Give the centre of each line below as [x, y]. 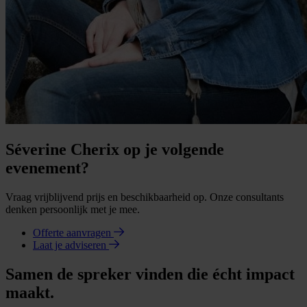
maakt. [30, 293]
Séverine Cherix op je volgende [115, 150]
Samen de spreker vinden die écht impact [150, 274]
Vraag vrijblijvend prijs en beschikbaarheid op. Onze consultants [145, 197]
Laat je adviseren [71, 245]
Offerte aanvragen [73, 233]
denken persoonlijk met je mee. [73, 210]
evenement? [47, 168]
